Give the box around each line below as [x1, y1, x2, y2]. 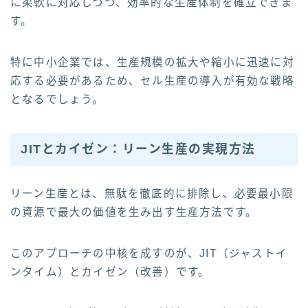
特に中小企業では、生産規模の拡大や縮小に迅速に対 [10, 56, 294, 68]
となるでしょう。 [10, 93, 104, 105]
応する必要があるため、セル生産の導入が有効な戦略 [10, 74, 294, 87]
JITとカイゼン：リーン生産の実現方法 [21, 142, 256, 157]
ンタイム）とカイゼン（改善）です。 [10, 266, 210, 278]
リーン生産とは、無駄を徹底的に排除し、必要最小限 [10, 188, 294, 200]
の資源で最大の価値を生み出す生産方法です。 [10, 206, 258, 219]
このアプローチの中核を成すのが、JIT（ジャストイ [10, 247, 288, 260]
